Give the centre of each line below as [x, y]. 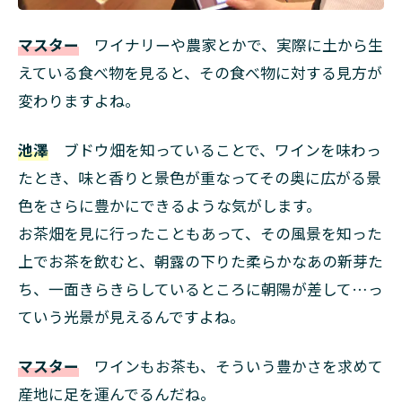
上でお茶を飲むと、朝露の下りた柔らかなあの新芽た [201, 261]
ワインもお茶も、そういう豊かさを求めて [231, 366]
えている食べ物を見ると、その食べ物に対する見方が [200, 72]
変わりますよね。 [79, 100]
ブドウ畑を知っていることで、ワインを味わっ [215, 149]
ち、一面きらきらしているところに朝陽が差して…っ [201, 288]
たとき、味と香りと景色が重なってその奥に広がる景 [200, 177]
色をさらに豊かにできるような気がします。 [170, 205]
